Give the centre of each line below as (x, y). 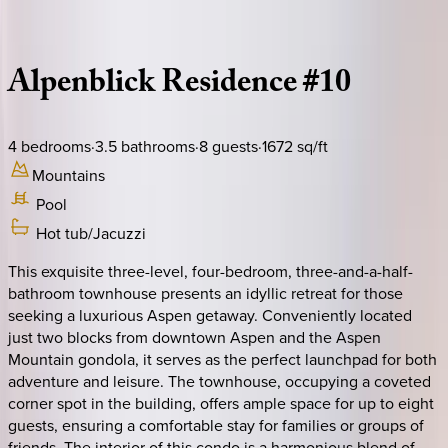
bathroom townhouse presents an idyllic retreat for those (205, 292)
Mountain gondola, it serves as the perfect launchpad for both (222, 358)
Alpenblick (81, 86)
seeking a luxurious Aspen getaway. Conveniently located (210, 314)
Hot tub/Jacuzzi (91, 232)
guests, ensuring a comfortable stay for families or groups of (216, 424)
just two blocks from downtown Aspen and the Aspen (194, 336)
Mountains (68, 174)
